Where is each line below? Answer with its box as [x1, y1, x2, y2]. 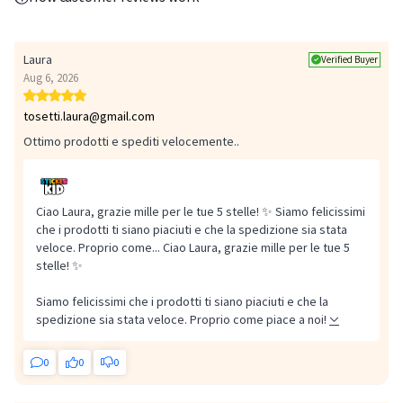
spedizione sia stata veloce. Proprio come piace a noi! [36, 311, 327, 327]
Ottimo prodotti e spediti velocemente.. [23, 133, 239, 149]
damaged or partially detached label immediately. [14, 218, 282, 234]
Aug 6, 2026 [23, 70, 78, 85]
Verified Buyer [321, 52, 378, 66]
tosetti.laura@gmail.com [23, 108, 155, 124]
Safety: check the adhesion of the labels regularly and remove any [14, 200, 371, 216]
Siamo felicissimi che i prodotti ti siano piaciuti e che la [36, 293, 328, 309]
